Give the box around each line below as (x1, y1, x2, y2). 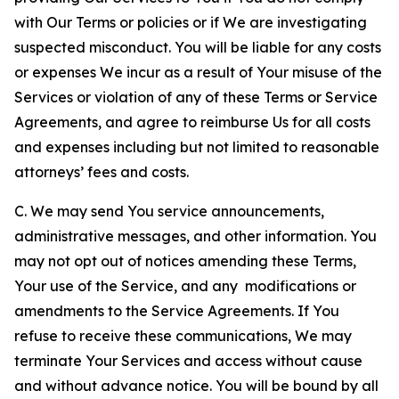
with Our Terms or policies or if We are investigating (14, 13, 367, 31)
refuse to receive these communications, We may (14, 327, 352, 345)
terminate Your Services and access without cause (14, 352, 362, 370)
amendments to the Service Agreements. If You (14, 302, 339, 320)
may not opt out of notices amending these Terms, (14, 252, 356, 270)
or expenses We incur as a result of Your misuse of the (14, 63, 382, 81)
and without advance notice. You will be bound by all (14, 377, 379, 395)
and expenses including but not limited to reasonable (14, 138, 379, 156)
